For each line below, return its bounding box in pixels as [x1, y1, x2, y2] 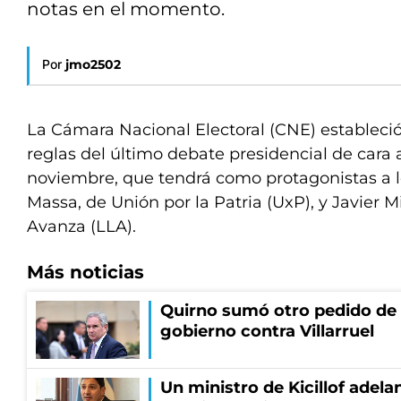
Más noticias [27, 261, 144, 283]
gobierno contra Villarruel [160, 321, 374, 341]
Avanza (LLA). [27, 217, 136, 236]
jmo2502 [65, 56, 121, 73]
